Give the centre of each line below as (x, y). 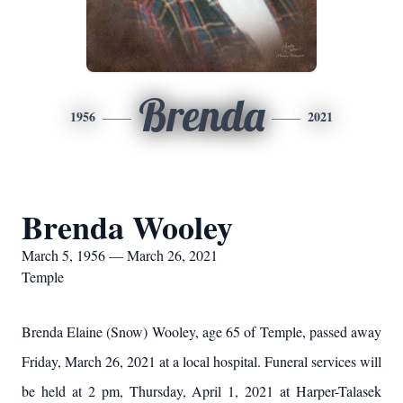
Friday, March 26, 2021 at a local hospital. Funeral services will (201, 361)
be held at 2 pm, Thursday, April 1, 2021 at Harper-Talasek (201, 391)
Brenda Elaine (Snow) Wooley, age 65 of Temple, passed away (201, 331)
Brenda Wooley (127, 227)
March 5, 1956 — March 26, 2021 (120, 255)
